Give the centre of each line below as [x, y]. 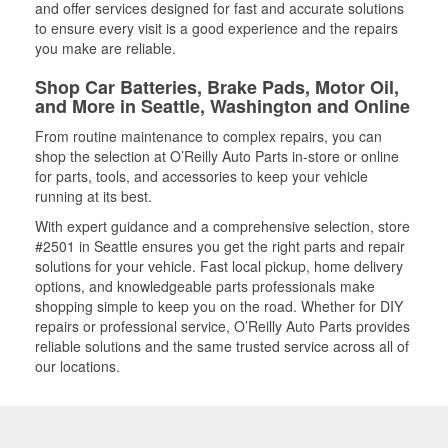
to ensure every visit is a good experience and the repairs [216, 27]
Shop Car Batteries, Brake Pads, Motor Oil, [217, 86]
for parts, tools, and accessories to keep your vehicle [201, 175]
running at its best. [93, 195]
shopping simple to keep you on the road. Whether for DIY [219, 305]
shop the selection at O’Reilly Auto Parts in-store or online [217, 155]
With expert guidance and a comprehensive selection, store [222, 225]
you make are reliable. [105, 47]
